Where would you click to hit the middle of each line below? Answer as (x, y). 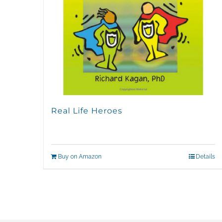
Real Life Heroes (87, 111)
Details (206, 157)
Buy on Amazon (80, 157)
